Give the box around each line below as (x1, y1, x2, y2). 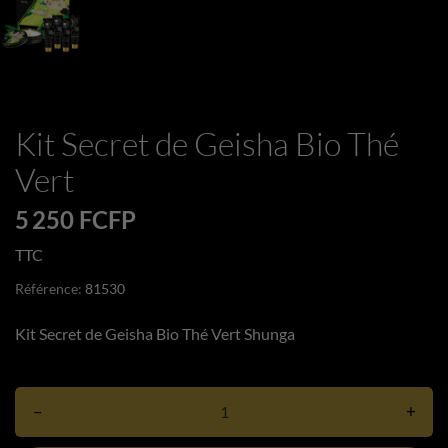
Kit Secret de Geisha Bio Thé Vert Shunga (15, 323, 295, 343)
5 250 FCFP (15, 204, 136, 234)
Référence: (15, 279, 82, 297)
